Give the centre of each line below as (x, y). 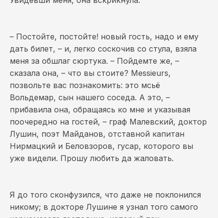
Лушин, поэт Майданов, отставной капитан (97, 134)
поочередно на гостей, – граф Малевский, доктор (108, 122)
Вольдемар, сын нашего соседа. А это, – (90, 97)
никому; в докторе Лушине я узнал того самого (104, 207)
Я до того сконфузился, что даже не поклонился (105, 195)
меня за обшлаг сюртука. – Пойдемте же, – (94, 61)
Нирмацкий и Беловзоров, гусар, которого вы (101, 146)
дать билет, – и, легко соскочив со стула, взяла (103, 49)
